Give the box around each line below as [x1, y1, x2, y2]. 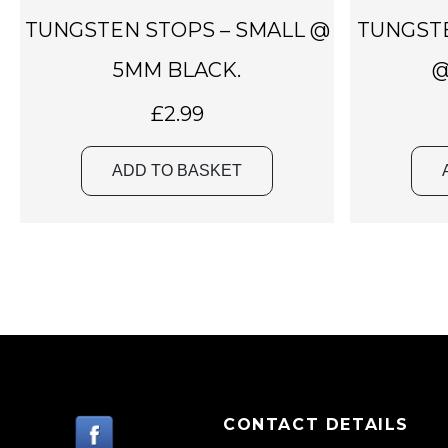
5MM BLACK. [113, 57, 241, 82]
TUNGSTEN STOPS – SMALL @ [24, 17, 330, 42]
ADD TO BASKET [112, 161, 242, 179]
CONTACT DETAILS [223, 414, 409, 434]
